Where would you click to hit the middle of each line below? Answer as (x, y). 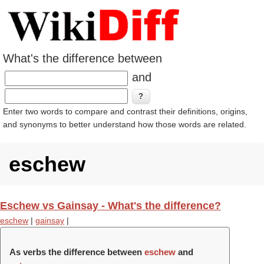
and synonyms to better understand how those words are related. (125, 124)
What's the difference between (82, 58)
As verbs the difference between (77, 252)
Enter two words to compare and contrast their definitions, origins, (125, 111)
